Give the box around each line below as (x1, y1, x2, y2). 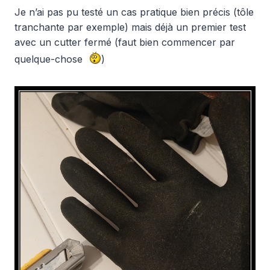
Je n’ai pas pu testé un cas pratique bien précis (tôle (14, 5, 254, 18)
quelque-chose (14, 52, 86, 65)
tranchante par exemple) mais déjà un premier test (14, 20, 246, 33)
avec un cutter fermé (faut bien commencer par (14, 36, 235, 48)
